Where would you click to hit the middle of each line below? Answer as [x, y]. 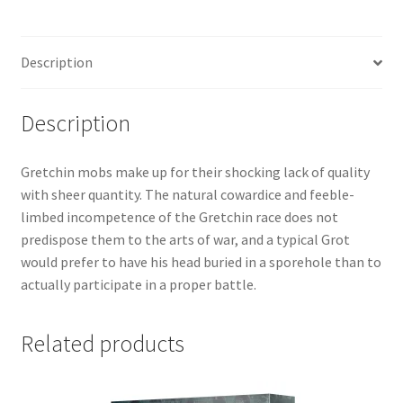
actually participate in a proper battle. [138, 284]
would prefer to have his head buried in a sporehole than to [201, 261]
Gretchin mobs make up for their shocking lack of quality [195, 171]
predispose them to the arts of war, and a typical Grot [185, 239]
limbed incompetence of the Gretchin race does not [179, 216]
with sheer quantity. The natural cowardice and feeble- [187, 194]
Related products [102, 344]
